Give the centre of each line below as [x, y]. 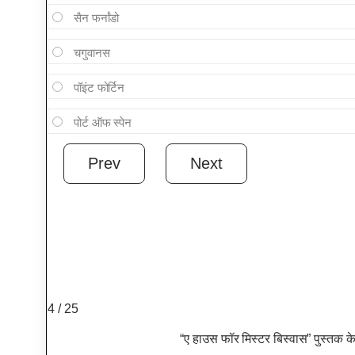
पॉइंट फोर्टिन [99, 88]
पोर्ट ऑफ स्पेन [103, 123]
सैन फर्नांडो [96, 18]
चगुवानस [92, 53]
